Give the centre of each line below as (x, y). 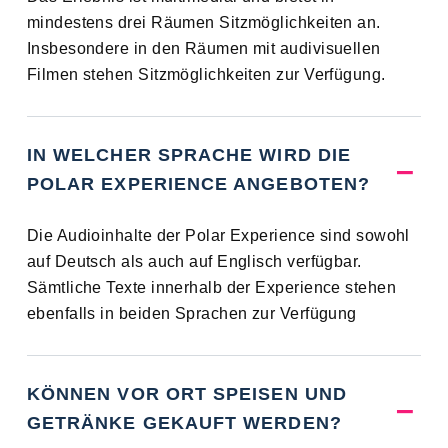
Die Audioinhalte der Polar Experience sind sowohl (218, 236)
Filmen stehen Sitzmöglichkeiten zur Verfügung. (206, 75)
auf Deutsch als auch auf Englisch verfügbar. (194, 262)
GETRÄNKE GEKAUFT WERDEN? (184, 423)
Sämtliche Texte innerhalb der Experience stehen (211, 288)
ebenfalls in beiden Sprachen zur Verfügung (191, 314)
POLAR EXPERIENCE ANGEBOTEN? (198, 184)
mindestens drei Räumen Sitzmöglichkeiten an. (203, 23)
